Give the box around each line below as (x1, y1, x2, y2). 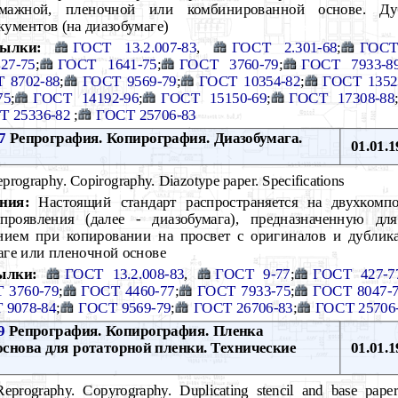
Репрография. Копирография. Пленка (4, 322, 264, 338)
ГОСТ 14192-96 (33, 89, 139, 106)
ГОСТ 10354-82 (198, 72, 301, 89)
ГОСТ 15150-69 (161, 89, 267, 106)
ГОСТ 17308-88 (289, 89, 395, 106)
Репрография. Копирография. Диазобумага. (5, 129, 303, 146)
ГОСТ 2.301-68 (231, 38, 338, 55)
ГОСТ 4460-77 (81, 282, 175, 298)
